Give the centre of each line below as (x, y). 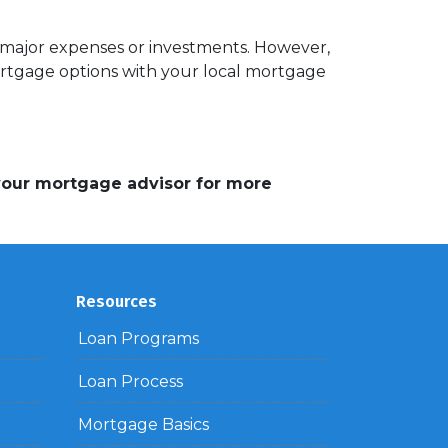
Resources (116, 301)
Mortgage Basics (143, 424)
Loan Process (130, 381)
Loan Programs (138, 338)
